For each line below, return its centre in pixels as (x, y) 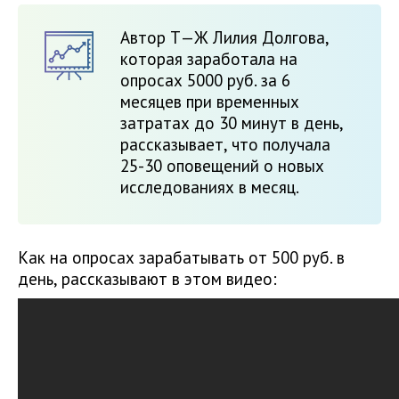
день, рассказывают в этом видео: (147, 279)
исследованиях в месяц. (210, 187)
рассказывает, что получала (225, 145)
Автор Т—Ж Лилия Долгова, (224, 38)
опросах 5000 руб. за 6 (205, 81)
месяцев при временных (210, 102)
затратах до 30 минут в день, (232, 123)
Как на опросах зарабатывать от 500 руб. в (181, 258)
